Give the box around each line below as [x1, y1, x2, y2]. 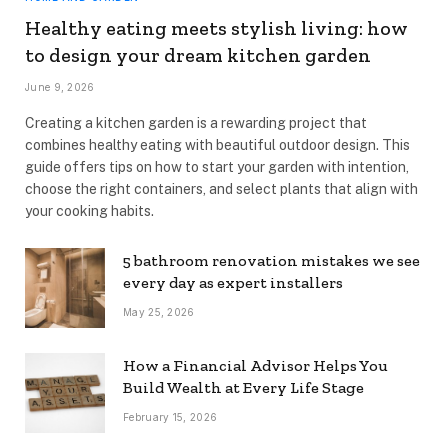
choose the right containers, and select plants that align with [25, 180, 418, 197]
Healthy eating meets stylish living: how [25, 15, 408, 40]
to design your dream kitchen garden [25, 42, 371, 67]
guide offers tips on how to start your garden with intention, [25, 158, 409, 175]
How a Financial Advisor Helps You [123, 355, 388, 375]
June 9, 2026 [25, 80, 95, 93]
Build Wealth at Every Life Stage [123, 377, 364, 397]
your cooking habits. [25, 202, 154, 219]
